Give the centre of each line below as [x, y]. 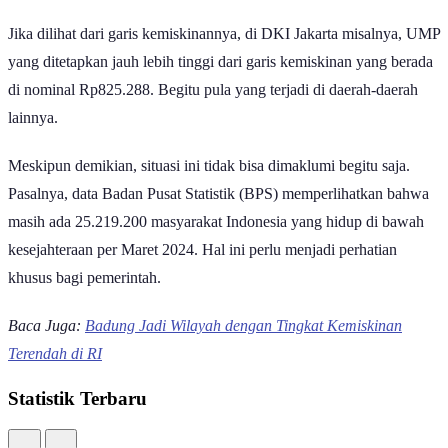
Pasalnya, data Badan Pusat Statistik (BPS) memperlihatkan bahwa [218, 212]
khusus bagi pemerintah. [84, 296]
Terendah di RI [55, 372]
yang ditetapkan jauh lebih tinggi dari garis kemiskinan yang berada [220, 80]
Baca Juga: [46, 344]
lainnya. [33, 136]
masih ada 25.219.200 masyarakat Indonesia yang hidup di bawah [216, 240]
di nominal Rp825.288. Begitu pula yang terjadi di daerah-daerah [213, 108]
